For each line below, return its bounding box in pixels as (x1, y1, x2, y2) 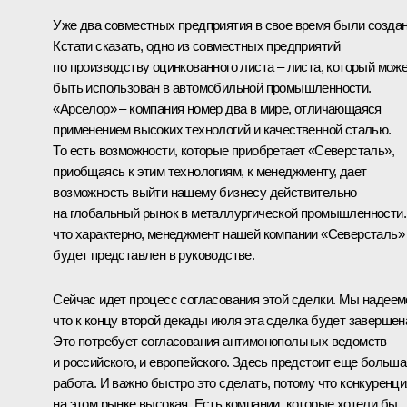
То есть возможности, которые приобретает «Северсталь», (53, 143, 394, 159)
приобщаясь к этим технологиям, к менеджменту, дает (53, 164, 367, 180)
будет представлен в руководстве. (53, 247, 255, 263)
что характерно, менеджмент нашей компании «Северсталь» (53, 226, 404, 243)
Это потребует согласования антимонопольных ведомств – (53, 333, 397, 350)
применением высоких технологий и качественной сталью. (53, 122, 392, 138)
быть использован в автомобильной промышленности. (53, 80, 372, 96)
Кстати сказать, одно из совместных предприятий (53, 38, 341, 55)
